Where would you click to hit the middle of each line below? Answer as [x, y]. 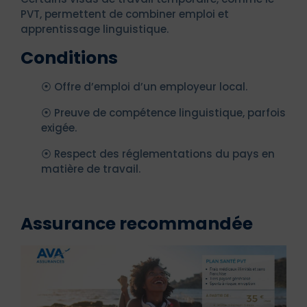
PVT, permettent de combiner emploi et [125, 14]
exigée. [59, 127]
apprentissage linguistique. [95, 29]
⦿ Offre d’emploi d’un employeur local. [144, 86]
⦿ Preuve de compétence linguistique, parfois [163, 112]
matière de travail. [91, 169]
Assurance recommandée [137, 223]
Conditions [69, 58]
